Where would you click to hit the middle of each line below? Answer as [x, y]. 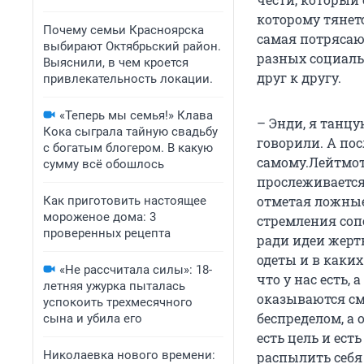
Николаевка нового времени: [129, 355]
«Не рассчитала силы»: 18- [136, 270]
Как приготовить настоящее [125, 201]
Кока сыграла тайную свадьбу [130, 132]
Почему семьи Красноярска [123, 30]
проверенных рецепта [107, 233]
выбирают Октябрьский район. [132, 46]
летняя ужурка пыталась [114, 286]
